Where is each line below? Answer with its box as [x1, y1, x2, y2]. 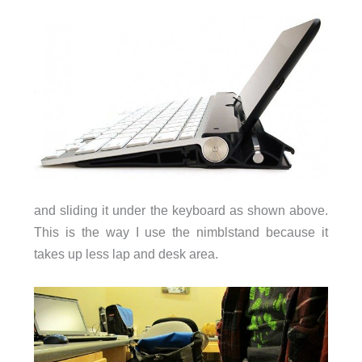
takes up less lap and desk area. [33, 246, 218, 262]
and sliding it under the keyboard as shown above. [33, 203, 329, 218]
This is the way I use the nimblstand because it [33, 225, 329, 240]
